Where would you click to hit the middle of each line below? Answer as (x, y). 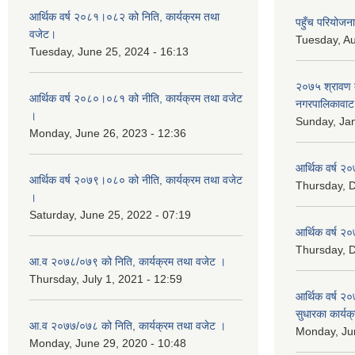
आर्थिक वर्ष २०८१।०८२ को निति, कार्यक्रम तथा (124, 17)
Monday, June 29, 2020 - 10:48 (108, 343)
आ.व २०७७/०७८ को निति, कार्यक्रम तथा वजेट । (128, 326)
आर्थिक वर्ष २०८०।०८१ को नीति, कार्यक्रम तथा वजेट (136, 98)
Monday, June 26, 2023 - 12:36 (108, 133)
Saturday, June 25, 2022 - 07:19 (110, 215)
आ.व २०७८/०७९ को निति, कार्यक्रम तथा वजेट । (128, 261)
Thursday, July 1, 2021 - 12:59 (106, 279)
